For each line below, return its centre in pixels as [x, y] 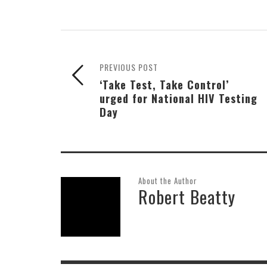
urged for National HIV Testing [178, 98]
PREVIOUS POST [129, 67]
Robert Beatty [187, 196]
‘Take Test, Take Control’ [164, 84]
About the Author [168, 180]
